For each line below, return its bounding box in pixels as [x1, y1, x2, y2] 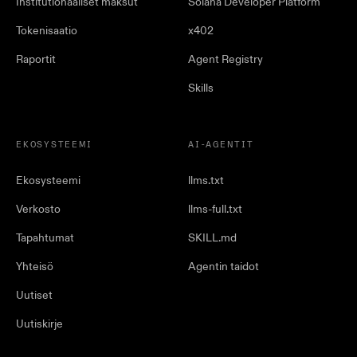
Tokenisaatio [16, 24, 77, 38]
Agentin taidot [188, 260, 259, 274]
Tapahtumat [16, 231, 74, 245]
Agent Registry [188, 53, 263, 67]
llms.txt [188, 174, 224, 188]
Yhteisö [16, 260, 53, 274]
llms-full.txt [188, 202, 242, 217]
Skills [188, 81, 214, 96]
